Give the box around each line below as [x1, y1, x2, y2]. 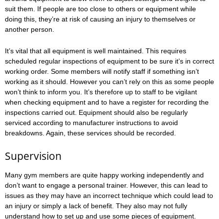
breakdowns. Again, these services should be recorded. [5, 129, 176, 137]
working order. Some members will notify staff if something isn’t [5, 67, 199, 75]
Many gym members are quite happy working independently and [5, 171, 204, 179]
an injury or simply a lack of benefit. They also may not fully [5, 201, 187, 210]
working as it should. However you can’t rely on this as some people [5, 77, 214, 86]
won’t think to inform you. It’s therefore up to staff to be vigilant [5, 88, 197, 96]
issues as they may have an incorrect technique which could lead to [5, 191, 213, 199]
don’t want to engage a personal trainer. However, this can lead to [5, 181, 208, 189]
